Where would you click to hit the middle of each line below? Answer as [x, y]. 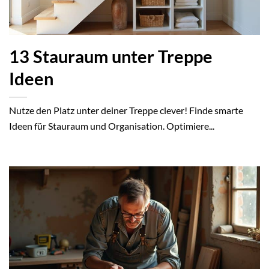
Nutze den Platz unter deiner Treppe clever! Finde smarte [126, 110]
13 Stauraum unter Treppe [111, 56]
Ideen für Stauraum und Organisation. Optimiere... [112, 125]
